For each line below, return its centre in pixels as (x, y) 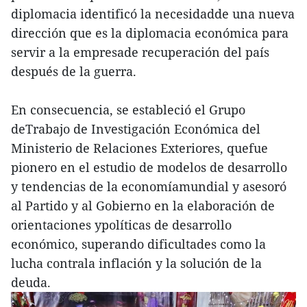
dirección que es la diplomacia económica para (150, 33)
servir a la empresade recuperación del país (140, 52)
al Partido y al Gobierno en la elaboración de (143, 206)
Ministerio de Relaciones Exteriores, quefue (139, 148)
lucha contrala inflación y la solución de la (136, 263)
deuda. (31, 282)
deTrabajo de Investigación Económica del (136, 129)
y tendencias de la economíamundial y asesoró (149, 186)
